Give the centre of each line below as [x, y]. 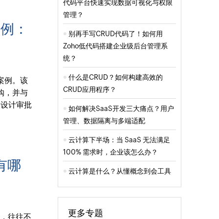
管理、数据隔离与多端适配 [104, 120]
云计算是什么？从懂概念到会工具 [121, 171]
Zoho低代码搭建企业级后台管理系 [115, 46]
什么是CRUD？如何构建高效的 [115, 77]
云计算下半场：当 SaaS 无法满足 [119, 140]
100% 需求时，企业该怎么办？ [112, 152]
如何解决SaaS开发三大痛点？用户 [121, 108]
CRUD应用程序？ [89, 89]
